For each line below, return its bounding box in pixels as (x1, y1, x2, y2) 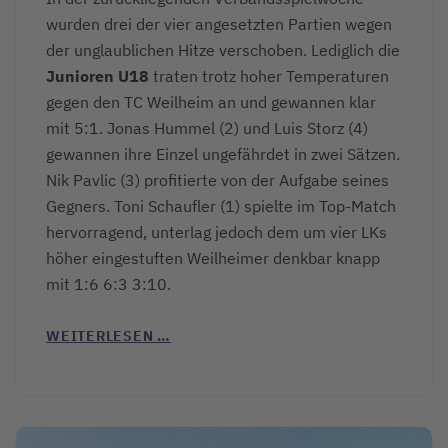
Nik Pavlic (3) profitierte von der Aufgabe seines (46, 170, 389, 191)
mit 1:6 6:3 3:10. (46, 274, 171, 295)
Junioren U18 (46, 66, 149, 87)
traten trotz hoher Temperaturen (149, 66, 389, 87)
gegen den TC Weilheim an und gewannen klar (46, 92, 376, 113)
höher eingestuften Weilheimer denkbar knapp (46, 248, 380, 269)
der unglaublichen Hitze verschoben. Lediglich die (46, 40, 400, 61)
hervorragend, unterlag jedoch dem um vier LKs (46, 222, 387, 243)
